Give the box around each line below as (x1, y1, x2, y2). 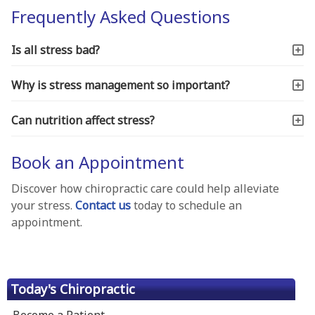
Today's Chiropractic (11, 280, 135, 297)
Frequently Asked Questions (11, 4, 230, 28)
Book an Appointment (11, 150, 184, 174)
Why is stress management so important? (11, 77, 230, 93)
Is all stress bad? (11, 41, 100, 58)
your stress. (11, 197, 75, 213)
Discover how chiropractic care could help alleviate (11, 180, 279, 196)
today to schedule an (130, 197, 242, 213)
